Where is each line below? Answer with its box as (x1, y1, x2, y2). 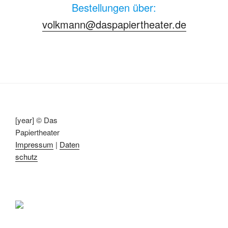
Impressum (15, 139, 53, 150)
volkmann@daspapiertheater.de (42, 17, 186, 32)
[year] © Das (15, 115, 58, 125)
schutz (15, 151, 38, 162)
